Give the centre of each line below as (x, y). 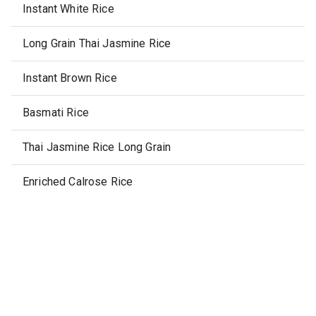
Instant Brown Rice (70, 78)
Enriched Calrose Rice (78, 182)
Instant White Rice (68, 9)
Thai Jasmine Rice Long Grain (97, 147)
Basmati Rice (56, 113)
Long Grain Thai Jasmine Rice (97, 43)
